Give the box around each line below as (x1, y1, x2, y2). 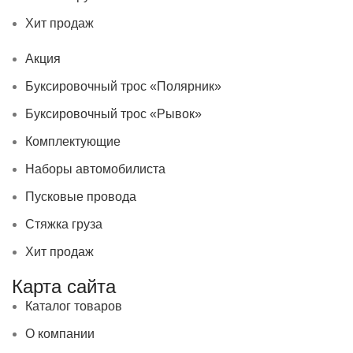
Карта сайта (12, 275, 116, 297)
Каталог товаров (25, 299, 122, 313)
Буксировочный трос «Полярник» (25, 79, 221, 93)
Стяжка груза (25, 217, 102, 231)
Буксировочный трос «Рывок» (25, 106, 202, 121)
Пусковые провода (25, 189, 136, 203)
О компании (25, 326, 95, 340)
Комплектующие (25, 134, 121, 148)
